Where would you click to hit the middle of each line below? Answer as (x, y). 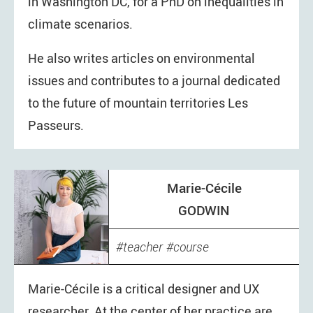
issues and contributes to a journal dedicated (154, 81)
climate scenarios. (80, 23)
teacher (143, 247)
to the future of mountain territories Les (138, 103)
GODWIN (204, 211)
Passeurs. (56, 125)
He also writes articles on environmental (141, 58)
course (191, 247)
